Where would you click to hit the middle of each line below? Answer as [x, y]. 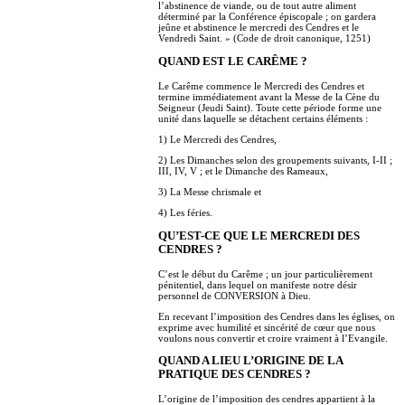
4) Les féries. [185, 212]
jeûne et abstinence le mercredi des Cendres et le [259, 28]
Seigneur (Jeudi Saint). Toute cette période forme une [270, 107]
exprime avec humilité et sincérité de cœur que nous [267, 327]
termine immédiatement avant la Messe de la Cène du [269, 96]
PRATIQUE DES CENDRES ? [235, 375]
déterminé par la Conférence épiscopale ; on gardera [267, 17]
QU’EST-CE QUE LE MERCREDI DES [259, 235]
